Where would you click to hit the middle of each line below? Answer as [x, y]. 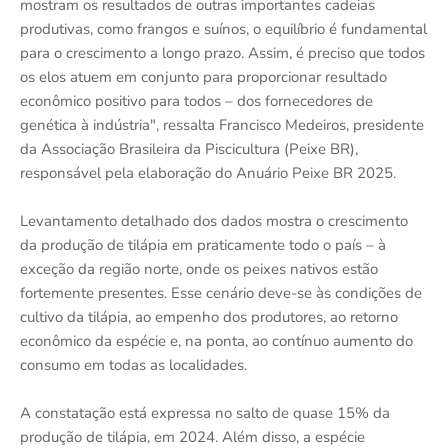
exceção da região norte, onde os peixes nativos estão [199, 268]
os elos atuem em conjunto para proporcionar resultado [203, 76]
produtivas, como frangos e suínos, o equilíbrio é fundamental [223, 28]
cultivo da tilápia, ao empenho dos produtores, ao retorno [209, 316]
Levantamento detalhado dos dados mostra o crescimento [214, 220]
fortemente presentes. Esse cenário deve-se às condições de [221, 292]
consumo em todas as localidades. [133, 364]
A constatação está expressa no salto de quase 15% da [205, 412]
